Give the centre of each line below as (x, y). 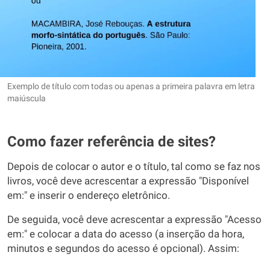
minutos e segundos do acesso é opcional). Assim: (123, 249)
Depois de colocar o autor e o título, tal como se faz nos (134, 167)
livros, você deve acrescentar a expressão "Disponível (128, 181)
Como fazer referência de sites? (111, 142)
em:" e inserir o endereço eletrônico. (89, 196)
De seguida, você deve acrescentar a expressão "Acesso (134, 220)
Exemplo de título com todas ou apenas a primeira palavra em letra (131, 86)
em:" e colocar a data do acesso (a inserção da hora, (126, 234)
